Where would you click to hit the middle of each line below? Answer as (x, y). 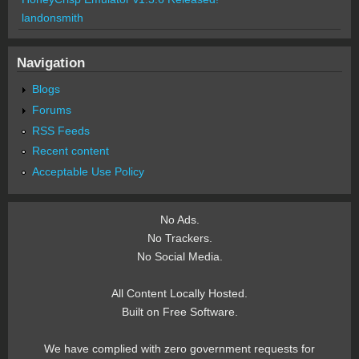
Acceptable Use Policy (89, 172)
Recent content (71, 151)
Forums (52, 109)
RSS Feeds (61, 130)
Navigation (51, 62)
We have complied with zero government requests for (179, 349)
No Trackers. (179, 238)
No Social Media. (179, 257)
